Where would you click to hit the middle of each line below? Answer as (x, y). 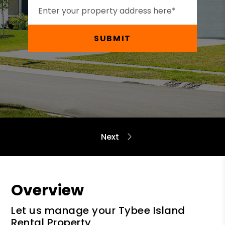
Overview (48, 190)
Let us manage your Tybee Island (98, 210)
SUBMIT (113, 38)
